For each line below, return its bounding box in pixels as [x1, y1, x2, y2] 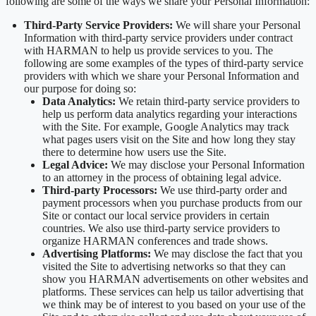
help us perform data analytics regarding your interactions [42, 107, 297, 120]
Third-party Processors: [42, 183, 157, 196]
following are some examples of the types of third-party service [24, 56, 303, 69]
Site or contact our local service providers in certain [42, 209, 269, 221]
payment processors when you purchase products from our [42, 196, 302, 209]
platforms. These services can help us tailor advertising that [42, 285, 303, 298]
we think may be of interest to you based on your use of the [42, 298, 305, 310]
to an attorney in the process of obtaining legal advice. [42, 171, 281, 183]
